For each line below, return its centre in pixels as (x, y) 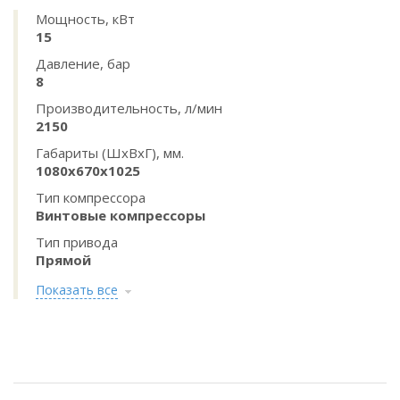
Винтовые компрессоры (121, 215)
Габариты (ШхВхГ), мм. (110, 153)
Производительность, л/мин (129, 108)
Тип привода (77, 242)
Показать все (77, 290)
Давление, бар (83, 63)
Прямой (63, 260)
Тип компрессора (91, 197)
